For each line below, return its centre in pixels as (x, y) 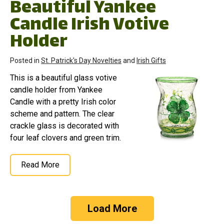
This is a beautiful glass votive (63, 77)
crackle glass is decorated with (64, 125)
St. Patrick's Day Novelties (81, 60)
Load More (112, 208)
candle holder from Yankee (56, 89)
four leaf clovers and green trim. (65, 137)
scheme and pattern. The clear (62, 113)
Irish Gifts (151, 60)
